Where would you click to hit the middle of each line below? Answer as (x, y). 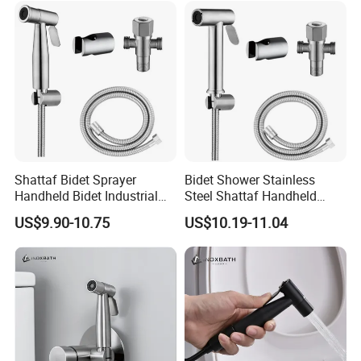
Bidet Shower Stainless (249, 179)
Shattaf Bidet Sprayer (76, 179)
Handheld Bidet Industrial (87, 195)
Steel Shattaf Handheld (250, 195)
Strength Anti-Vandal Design (95, 212)
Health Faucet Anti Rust (251, 212)
